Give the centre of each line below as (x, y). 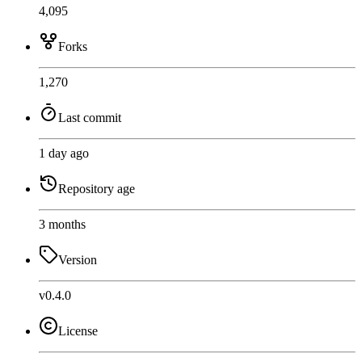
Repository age (97, 189)
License (78, 331)
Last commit (90, 118)
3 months (62, 225)
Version (78, 260)
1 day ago (64, 154)
